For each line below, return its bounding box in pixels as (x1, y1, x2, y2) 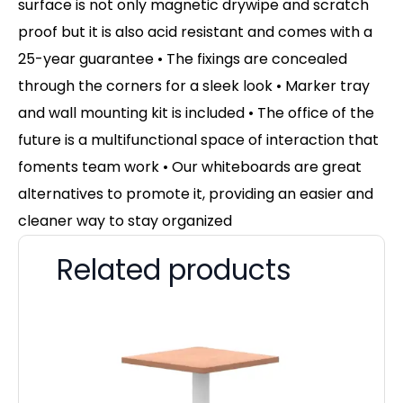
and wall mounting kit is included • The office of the (18, 102, 374, 123)
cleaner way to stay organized (18, 210, 232, 231)
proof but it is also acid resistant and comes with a (18, 21, 372, 42)
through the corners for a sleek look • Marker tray (18, 75, 370, 96)
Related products (57, 249, 291, 290)
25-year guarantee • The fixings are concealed (18, 48, 347, 69)
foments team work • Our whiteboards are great (18, 156, 362, 177)
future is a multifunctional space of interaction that (18, 129, 379, 150)
